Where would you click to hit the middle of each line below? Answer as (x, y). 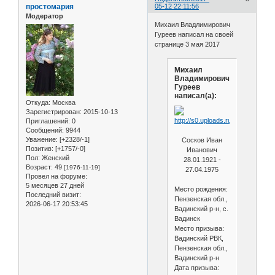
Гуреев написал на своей (194, 34)
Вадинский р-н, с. (201, 208)
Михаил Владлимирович (193, 24)
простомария (50, 7)
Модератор (45, 16)
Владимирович (202, 79)
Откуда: (38, 102)
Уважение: (42, 139)
